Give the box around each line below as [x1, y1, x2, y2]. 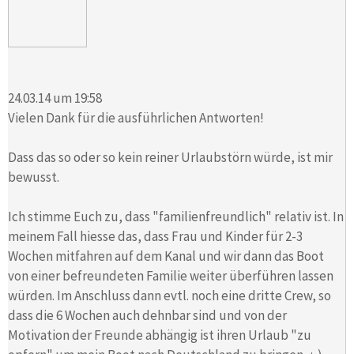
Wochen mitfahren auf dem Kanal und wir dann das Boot [8, 247, 324, 265]
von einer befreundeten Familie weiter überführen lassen [8, 266, 333, 284]
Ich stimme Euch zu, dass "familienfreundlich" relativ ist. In [8, 207, 344, 225]
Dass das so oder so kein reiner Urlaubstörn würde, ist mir [8, 148, 333, 166]
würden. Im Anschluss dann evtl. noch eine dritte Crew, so [8, 286, 331, 304]
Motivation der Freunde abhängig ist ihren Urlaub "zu [8, 326, 311, 344]
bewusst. [8, 168, 59, 186]
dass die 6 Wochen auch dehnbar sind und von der [8, 306, 287, 324]
